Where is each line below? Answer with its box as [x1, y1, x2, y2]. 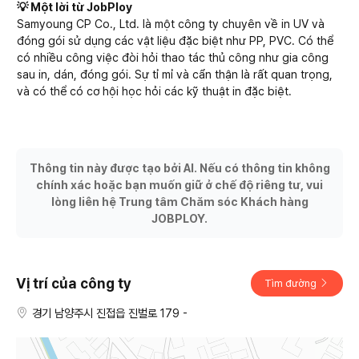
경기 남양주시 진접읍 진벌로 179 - [32, 305, 188, 320]
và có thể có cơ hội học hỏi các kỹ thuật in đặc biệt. [17, 83, 292, 98]
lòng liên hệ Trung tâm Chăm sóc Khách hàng [50, 194, 309, 208]
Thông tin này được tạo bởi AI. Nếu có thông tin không [29, 160, 330, 175]
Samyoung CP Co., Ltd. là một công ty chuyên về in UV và [17, 16, 325, 30]
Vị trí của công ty [16, 274, 131, 292]
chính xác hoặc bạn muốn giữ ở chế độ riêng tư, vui [36, 177, 323, 192]
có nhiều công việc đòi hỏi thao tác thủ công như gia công [17, 50, 329, 64]
